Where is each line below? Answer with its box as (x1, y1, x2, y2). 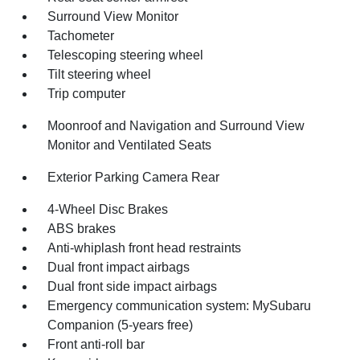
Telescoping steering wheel (47, 47, 204, 62)
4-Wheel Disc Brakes (47, 202, 169, 216)
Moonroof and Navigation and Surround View (47, 118, 305, 133)
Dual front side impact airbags (47, 279, 218, 293)
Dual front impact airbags (47, 260, 190, 274)
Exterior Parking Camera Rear (47, 170, 220, 184)
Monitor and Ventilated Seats (47, 137, 212, 152)
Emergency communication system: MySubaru (47, 298, 312, 313)
